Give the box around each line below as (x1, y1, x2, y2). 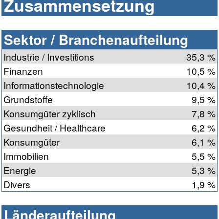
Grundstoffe (3, 92, 53, 106)
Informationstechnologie (3, 78, 104, 92)
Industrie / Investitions (3, 50, 94, 64)
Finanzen (3, 64, 43, 78)
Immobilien (3, 149, 49, 163)
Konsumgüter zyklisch (3, 107, 96, 120)
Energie (3, 163, 36, 177)
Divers (3, 177, 30, 191)
